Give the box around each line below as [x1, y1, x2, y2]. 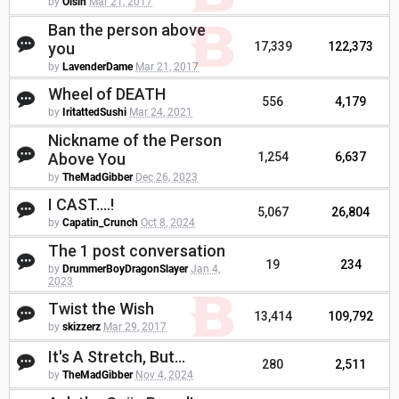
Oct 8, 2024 [141, 216, 195, 230]
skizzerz [62, 321, 101, 334]
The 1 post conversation [48, 241, 225, 261]
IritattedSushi [62, 106, 126, 119]
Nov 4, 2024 [135, 369, 193, 382]
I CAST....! [48, 195, 114, 215]
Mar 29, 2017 [103, 321, 167, 334]
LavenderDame [62, 61, 133, 74]
